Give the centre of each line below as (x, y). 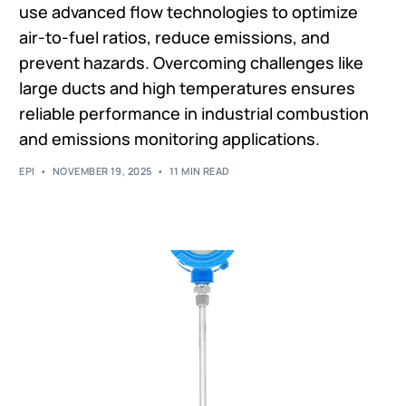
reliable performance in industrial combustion (194, 113)
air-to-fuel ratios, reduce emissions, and (175, 37)
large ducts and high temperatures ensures (188, 87)
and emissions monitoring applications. (170, 138)
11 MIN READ (199, 171)
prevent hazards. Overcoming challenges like (192, 62)
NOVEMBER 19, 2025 (102, 171)
